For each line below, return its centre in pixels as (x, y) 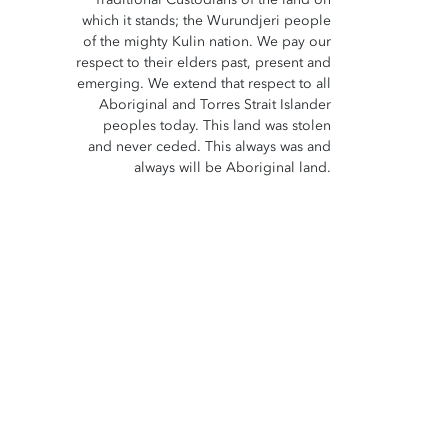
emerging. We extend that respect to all (204, 83)
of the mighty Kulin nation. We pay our (207, 41)
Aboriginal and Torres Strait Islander (215, 104)
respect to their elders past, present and (203, 62)
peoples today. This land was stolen (217, 125)
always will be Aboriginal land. (232, 167)
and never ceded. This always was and (209, 146)
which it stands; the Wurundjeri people (206, 20)
